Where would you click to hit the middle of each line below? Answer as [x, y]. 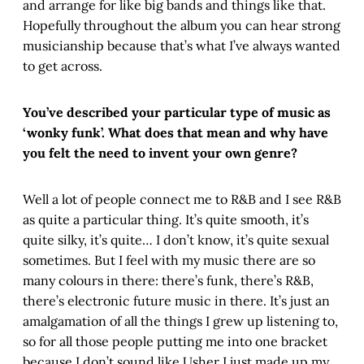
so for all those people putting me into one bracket [175, 342]
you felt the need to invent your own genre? [160, 153]
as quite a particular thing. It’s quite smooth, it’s [166, 220]
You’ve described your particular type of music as [177, 113]
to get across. [63, 66]
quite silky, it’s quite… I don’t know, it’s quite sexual [176, 240]
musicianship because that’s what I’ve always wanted [182, 46]
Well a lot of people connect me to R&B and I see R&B [182, 199]
